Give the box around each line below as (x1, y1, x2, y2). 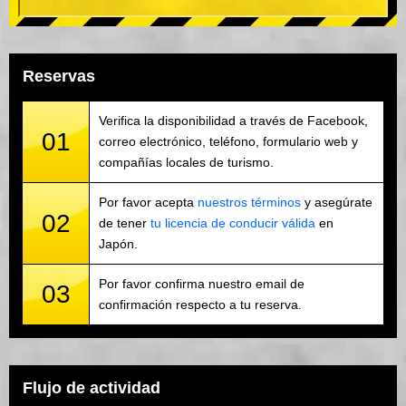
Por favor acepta (99, 195, 198, 210)
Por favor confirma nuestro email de (99, 276, 304, 292)
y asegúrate (301, 195, 372, 210)
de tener (99, 216, 150, 231)
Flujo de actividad (23, 379, 160, 398)
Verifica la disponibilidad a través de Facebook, (99, 113, 368, 129)
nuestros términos (198, 195, 301, 210)
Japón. (99, 237, 138, 252)
